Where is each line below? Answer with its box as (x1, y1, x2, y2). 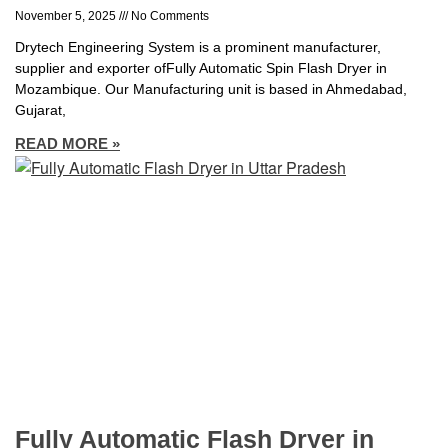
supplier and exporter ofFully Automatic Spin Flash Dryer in (15, 60, 387, 77)
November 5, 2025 (15, 9, 119, 24)
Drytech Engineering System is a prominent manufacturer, (15, 39, 381, 56)
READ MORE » (15, 135, 120, 153)
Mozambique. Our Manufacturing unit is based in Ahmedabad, (15, 81, 407, 98)
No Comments (128, 9, 209, 24)
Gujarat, (15, 102, 66, 119)
